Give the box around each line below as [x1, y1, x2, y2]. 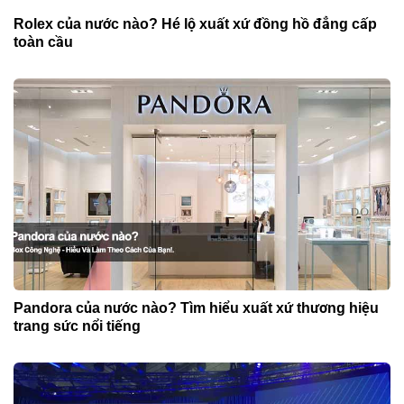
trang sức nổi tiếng [14, 318, 141, 335]
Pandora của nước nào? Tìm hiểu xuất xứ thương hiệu [14, 300, 379, 317]
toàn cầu [14, 33, 73, 50]
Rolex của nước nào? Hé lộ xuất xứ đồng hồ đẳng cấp [14, 15, 377, 32]
